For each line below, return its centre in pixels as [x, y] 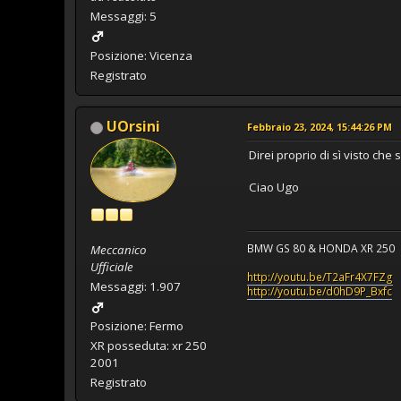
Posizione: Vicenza [141, 55]
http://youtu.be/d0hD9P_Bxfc [320, 291]
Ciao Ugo [274, 187]
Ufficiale [112, 267]
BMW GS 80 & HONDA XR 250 [321, 248]
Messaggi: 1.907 [136, 287]
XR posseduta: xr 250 [149, 346]
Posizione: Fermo [137, 326]
